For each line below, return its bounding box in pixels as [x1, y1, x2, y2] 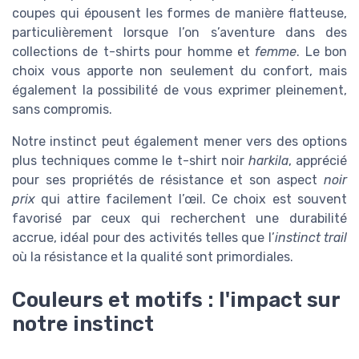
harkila [248, 152, 288, 168]
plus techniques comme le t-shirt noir [12, 152, 248, 168]
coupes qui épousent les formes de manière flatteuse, [12, 5, 347, 21]
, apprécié [288, 152, 348, 168]
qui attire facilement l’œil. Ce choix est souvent [35, 191, 347, 207]
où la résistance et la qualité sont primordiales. [12, 248, 293, 264]
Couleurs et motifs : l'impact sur [12, 288, 340, 313]
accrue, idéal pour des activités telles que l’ [12, 229, 275, 245]
